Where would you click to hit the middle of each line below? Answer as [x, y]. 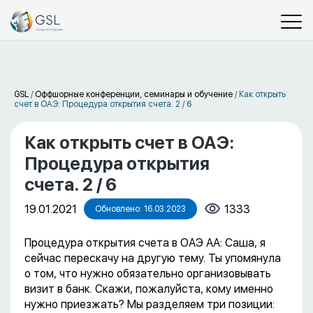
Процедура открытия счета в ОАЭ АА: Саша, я [145, 243]
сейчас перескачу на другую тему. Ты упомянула [153, 258]
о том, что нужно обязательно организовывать [148, 274]
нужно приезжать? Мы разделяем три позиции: [150, 304]
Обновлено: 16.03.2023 [140, 209]
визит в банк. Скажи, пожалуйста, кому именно [149, 289]
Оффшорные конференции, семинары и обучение [134, 94]
